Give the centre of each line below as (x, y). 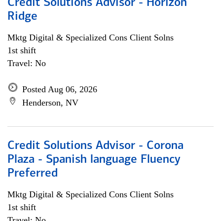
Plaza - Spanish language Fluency (94, 160)
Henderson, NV (50, 103)
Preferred (33, 174)
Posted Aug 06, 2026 (60, 89)
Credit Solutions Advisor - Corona (95, 146)
